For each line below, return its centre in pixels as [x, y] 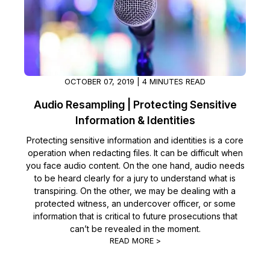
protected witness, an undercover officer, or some [135, 204]
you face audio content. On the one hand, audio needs [135, 166]
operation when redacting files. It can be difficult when [135, 153]
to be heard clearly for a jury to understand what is [135, 178]
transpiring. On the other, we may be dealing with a [135, 191]
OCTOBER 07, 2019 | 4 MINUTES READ [135, 82]
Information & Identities [135, 121]
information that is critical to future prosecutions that [135, 216]
